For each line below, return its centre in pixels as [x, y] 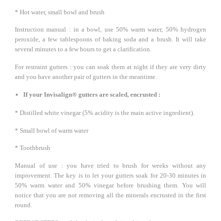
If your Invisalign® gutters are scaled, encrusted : [92, 94]
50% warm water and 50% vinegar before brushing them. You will [110, 185]
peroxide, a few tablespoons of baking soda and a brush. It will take [110, 39]
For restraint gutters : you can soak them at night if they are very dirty [110, 67]
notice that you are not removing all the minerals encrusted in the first [110, 195]
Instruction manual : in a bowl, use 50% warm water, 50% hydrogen [110, 30]
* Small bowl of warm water [52, 130]
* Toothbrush [33, 148]
